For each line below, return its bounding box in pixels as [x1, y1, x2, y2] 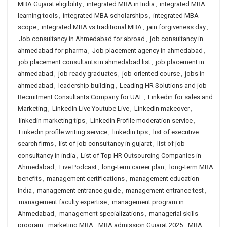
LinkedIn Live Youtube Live [52, 105, 129, 112]
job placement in [156, 58, 204, 66]
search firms [18, 140, 54, 147]
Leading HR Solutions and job [120, 82, 207, 89]
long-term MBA [169, 163, 213, 171]
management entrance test [126, 186, 204, 194]
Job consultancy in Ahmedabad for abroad [19, 35, 145, 43]
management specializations [59, 210, 144, 217]
